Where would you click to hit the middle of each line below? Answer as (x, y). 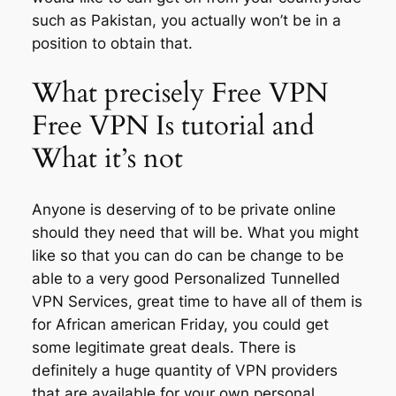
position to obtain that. (112, 43)
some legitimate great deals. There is (164, 348)
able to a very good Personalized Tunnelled (186, 279)
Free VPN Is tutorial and (173, 126)
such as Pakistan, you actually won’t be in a (186, 20)
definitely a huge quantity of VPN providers (184, 371)
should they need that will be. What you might (195, 233)
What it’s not (107, 159)
